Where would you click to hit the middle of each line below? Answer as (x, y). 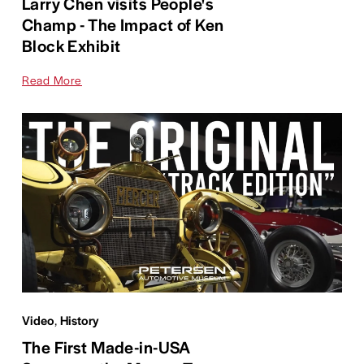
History (80, 319)
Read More (52, 79)
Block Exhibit (71, 45)
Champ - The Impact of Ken (123, 24)
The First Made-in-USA (106, 346)
